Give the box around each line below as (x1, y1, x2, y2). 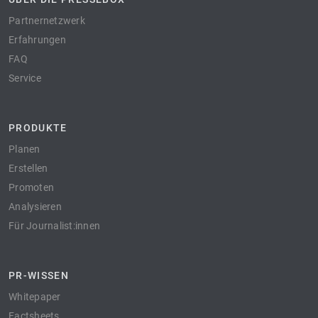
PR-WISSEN (9, 270, 70, 281)
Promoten (9, 182, 54, 193)
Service (9, 72, 41, 84)
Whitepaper (9, 291, 61, 302)
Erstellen (9, 163, 48, 174)
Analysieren (9, 201, 62, 212)
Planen (9, 143, 40, 155)
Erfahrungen (9, 34, 66, 45)
